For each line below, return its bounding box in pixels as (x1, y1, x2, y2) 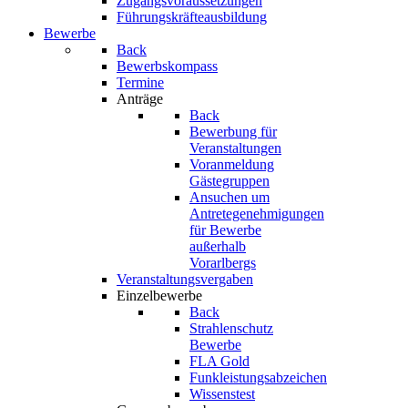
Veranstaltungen (189, 140, 281, 156)
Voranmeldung (189, 157, 274, 172)
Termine (117, 75, 164, 90)
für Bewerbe (189, 222, 261, 238)
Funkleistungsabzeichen (189, 370, 327, 385)
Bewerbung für (189, 124, 277, 139)
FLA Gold (189, 353, 250, 369)
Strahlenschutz (189, 321, 273, 336)
